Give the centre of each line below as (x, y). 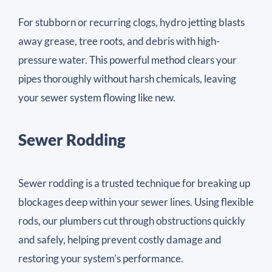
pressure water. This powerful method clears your (127, 60)
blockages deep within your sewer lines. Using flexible (136, 202)
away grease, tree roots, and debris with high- (119, 41)
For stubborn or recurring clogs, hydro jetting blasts (131, 22)
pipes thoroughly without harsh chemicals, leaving (127, 79)
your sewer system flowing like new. (97, 98)
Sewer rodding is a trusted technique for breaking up (134, 183)
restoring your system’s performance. (101, 258)
